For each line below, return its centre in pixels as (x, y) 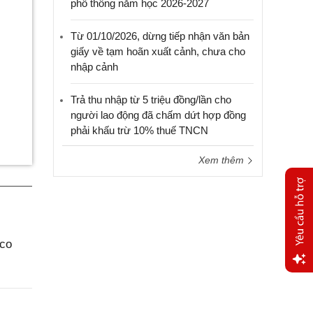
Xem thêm (223, 160)
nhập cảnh (94, 67)
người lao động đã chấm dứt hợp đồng (158, 115)
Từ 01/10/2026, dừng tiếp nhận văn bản (160, 36)
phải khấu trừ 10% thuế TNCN (139, 130)
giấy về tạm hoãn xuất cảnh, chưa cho (158, 51)
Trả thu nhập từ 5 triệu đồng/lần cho (151, 100)
